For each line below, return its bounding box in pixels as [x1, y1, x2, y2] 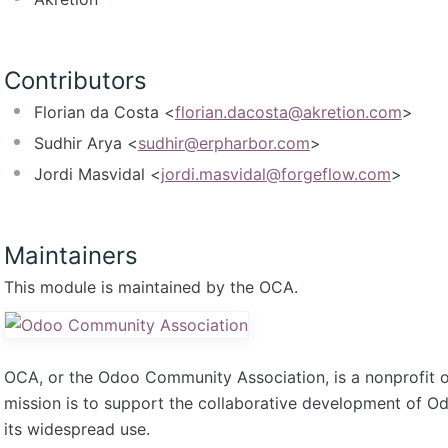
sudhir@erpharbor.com [137, 133, 310, 154]
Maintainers [3, 240, 138, 270]
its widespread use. [3, 418, 150, 439]
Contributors [3, 66, 147, 96]
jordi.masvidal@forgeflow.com [160, 164, 391, 185]
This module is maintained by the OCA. [3, 276, 298, 297]
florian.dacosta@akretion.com [174, 102, 402, 123]
